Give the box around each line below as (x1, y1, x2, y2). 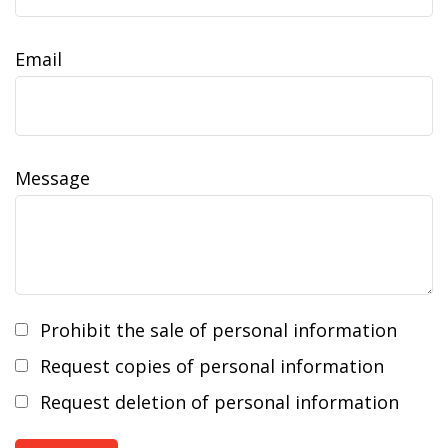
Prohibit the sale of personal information (40, 318, 397, 342)
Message (15, 166, 90, 190)
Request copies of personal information (40, 354, 384, 378)
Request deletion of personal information (40, 390, 399, 414)
